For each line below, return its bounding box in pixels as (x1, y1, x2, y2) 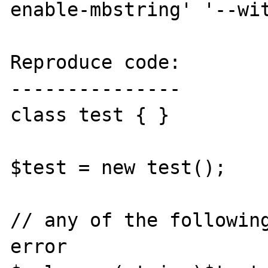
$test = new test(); (10, 157, 227, 178)
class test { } (10, 104, 170, 126)
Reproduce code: (10, 51, 181, 73)
